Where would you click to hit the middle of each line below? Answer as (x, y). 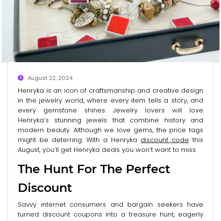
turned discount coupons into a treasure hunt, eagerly (110, 214)
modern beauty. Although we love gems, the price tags (110, 130)
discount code (165, 140)
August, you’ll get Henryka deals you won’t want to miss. (107, 149)
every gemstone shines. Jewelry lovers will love (110, 110)
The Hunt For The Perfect (94, 169)
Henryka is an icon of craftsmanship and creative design (110, 90)
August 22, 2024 (50, 78)
